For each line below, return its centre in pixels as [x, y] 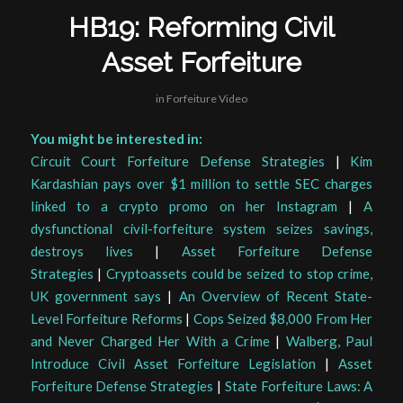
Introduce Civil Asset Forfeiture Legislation [173, 364]
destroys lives [81, 251]
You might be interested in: [116, 139]
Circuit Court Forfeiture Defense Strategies [177, 161]
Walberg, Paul [329, 341]
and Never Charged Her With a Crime [150, 341]
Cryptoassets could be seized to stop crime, [240, 274]
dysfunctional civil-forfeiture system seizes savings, [201, 229]
